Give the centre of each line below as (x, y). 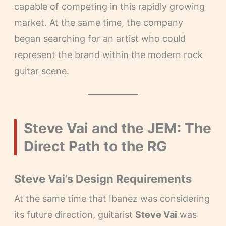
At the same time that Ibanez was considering (112, 198)
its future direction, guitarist (74, 214)
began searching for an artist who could (100, 38)
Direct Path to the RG (95, 146)
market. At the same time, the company (98, 22)
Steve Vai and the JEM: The (117, 128)
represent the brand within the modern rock (108, 54)
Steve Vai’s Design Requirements (103, 178)
